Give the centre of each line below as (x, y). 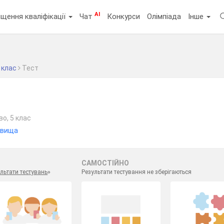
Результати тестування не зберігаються (136, 172)
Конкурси (124, 16)
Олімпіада (164, 16)
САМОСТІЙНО (105, 163)
